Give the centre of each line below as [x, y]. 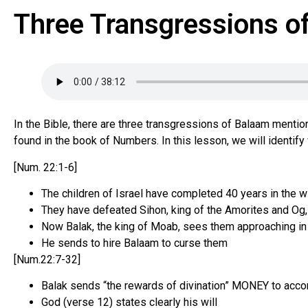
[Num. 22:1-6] [45, 167]
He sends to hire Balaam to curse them [134, 243]
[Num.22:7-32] [47, 259]
